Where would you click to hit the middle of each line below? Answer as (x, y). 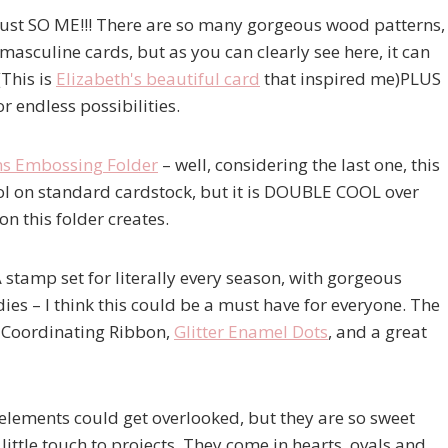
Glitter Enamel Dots (251, 331)
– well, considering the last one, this (299, 164)
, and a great (377, 331)
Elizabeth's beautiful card (158, 78)
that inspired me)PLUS (350, 78)
